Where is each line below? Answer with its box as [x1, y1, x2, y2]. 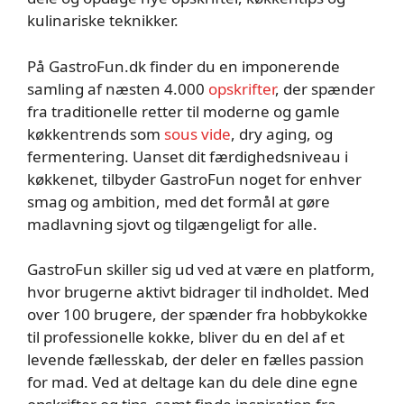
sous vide [164, 123, 231, 144]
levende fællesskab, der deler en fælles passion [27, 349, 364, 371]
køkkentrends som [27, 123, 164, 144]
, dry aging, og [231, 123, 333, 144]
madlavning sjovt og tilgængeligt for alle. [27, 213, 317, 234]
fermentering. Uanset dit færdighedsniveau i [27, 145, 348, 167]
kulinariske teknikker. [27, 10, 179, 32]
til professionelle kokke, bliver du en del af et [27, 326, 344, 348]
